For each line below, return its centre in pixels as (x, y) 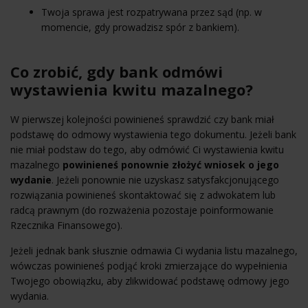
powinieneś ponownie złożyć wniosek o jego (171, 164)
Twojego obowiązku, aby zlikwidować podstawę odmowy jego (150, 280)
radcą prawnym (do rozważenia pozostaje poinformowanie (142, 210)
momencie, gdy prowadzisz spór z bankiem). (140, 27)
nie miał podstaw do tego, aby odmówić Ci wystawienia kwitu (147, 149)
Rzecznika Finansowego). (66, 225)
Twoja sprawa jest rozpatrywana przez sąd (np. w (152, 12)
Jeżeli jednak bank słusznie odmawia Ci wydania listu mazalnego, (154, 250)
